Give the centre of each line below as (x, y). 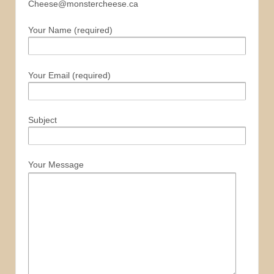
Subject (43, 120)
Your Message (56, 165)
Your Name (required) (70, 30)
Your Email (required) (69, 75)
